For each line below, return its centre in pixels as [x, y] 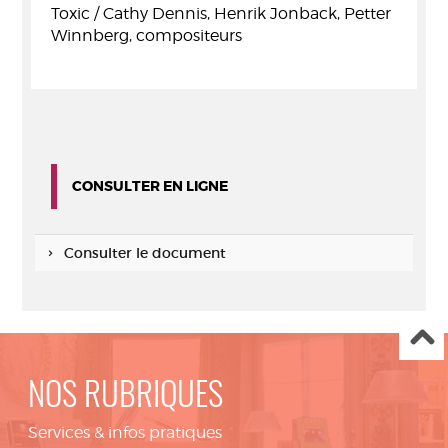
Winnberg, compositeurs [146, 35]
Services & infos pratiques [125, 432]
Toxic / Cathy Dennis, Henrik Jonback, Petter [221, 13]
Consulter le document [144, 253]
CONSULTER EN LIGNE [150, 186]
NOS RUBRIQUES [125, 397]
